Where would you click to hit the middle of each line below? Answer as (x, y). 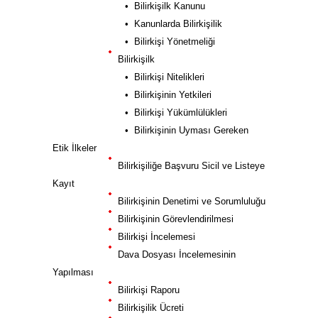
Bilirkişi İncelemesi (154, 237)
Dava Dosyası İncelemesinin (174, 254)
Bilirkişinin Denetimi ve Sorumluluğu (189, 201)
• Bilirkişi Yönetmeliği (137, 42)
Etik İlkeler (75, 148)
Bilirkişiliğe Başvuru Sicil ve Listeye (188, 166)
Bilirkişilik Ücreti (148, 308)
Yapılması (73, 272)
